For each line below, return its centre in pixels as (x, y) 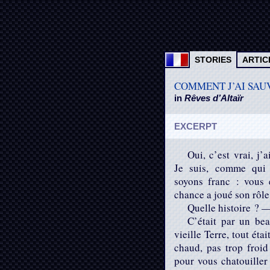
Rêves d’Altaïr (214, 98)
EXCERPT (196, 126)
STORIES (213, 60)
